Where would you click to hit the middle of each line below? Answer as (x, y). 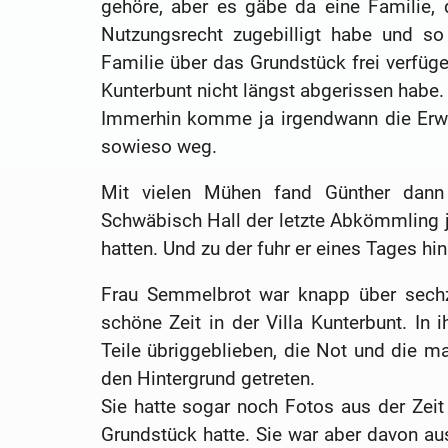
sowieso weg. (158, 147)
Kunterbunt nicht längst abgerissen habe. (272, 91)
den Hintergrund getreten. (207, 378)
